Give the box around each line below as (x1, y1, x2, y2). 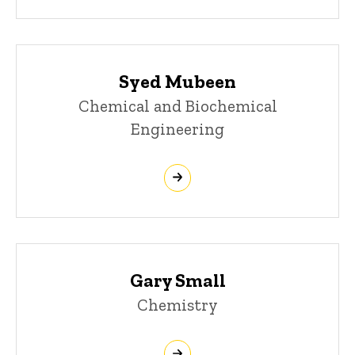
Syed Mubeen (119, 69, 236, 93)
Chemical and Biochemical (78, 95, 277, 116)
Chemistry (137, 294, 218, 315)
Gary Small (129, 268, 226, 292)
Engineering (131, 118, 224, 139)
